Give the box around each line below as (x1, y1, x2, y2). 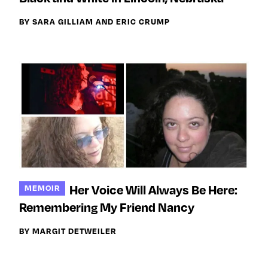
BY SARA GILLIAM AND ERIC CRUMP (19, 16, 170, 26)
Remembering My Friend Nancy (19, 199, 194, 215)
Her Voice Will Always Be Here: (69, 181, 238, 197)
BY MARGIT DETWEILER (19, 225, 117, 236)
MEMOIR (24, 182, 60, 193)
